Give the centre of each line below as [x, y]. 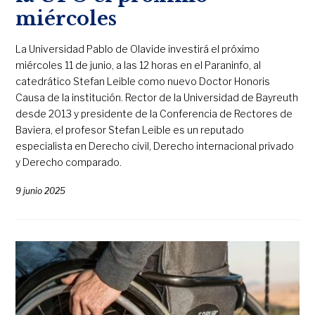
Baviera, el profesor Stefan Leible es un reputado [130, 129]
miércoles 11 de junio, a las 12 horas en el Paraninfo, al [139, 65]
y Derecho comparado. [69, 162]
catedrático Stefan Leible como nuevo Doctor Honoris [143, 81]
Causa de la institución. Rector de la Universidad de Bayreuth [157, 97]
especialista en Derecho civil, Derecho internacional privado [155, 146]
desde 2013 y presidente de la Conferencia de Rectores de [154, 113]
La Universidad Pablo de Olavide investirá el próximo [138, 49]
